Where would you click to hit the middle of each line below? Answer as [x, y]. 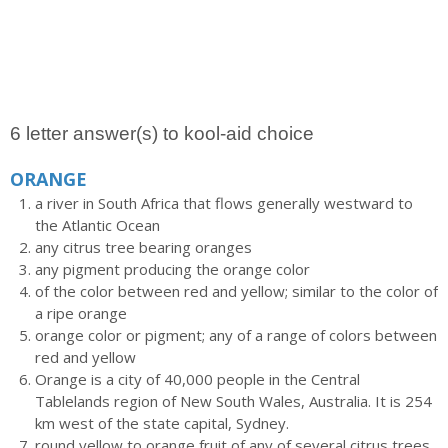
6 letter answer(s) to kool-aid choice [162, 133]
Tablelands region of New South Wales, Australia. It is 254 [233, 401]
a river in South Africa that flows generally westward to [224, 203]
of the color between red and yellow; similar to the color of [236, 291]
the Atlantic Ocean [97, 225]
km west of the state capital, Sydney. [162, 423]
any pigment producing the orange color [172, 269]
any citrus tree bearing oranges [143, 247]
